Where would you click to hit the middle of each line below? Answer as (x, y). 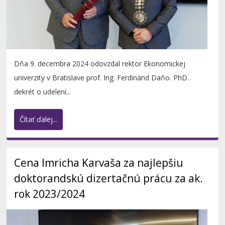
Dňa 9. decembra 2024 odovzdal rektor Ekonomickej (100, 64)
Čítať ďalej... (39, 120)
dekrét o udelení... (43, 92)
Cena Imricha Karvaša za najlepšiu (99, 163)
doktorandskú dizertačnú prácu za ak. (109, 179)
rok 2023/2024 (50, 194)
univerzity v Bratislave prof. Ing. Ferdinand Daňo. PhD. (102, 78)
